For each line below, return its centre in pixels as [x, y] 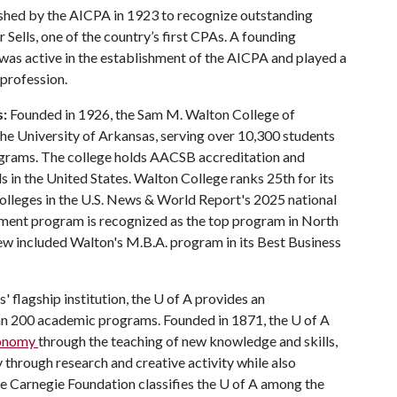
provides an [229, 298]
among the [291, 383]
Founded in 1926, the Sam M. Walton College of [152, 114]
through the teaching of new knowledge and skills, [188, 341]
